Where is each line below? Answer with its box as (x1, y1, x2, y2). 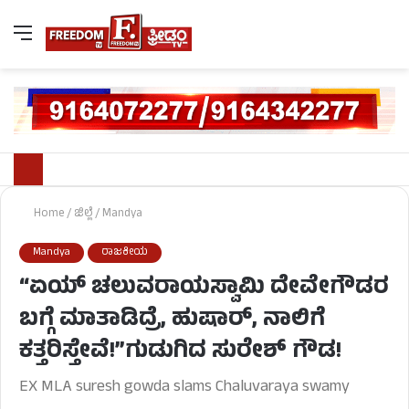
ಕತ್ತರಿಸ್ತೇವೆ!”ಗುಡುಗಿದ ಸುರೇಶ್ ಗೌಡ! (19, 334, 341, 372)
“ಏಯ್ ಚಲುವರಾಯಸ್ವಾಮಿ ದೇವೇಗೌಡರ (19, 270, 389, 309)
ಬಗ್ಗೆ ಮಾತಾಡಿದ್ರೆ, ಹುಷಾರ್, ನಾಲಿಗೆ (19, 302, 325, 341)
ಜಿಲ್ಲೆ (74, 204, 92, 225)
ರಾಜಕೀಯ (101, 244, 148, 263)
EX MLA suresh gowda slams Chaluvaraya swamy (19, 374, 350, 403)
